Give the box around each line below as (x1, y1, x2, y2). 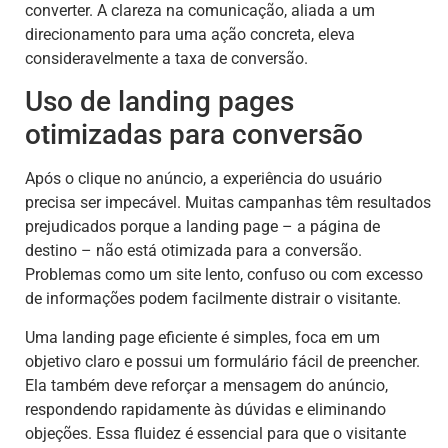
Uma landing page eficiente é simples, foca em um (25, 327, 380, 347)
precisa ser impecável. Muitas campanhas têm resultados (25, 193, 431, 213)
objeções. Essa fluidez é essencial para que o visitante (25, 423, 406, 443)
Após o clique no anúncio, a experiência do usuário (25, 169, 382, 189)
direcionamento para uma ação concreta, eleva (25, 24, 355, 44)
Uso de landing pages (25, 85, 294, 119)
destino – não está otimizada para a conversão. (25, 241, 362, 261)
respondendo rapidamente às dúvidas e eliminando (25, 399, 386, 419)
